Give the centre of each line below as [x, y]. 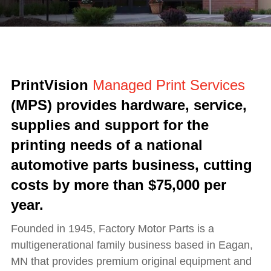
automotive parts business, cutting [132, 165]
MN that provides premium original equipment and [131, 261]
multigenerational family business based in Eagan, [132, 245]
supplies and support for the [110, 125]
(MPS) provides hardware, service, [129, 105]
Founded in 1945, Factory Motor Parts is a [113, 229]
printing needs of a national [107, 145]
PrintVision [52, 85]
